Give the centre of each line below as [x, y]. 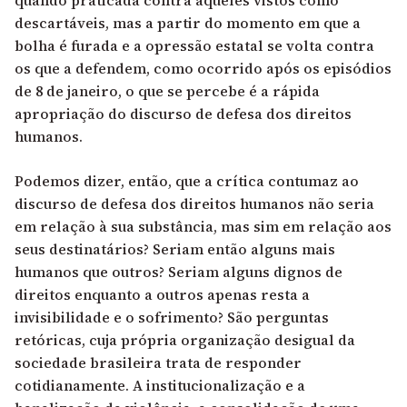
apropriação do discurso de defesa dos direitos [183, 113]
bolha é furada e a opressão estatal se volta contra [194, 45]
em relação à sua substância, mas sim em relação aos [203, 226]
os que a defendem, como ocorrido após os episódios [203, 68]
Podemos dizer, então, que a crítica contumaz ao [187, 180]
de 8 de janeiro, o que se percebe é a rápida [167, 90]
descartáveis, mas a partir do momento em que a [188, 22]
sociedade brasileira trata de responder [158, 362]
